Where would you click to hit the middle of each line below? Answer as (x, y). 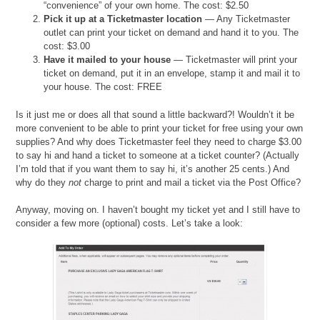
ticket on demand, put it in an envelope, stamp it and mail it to (172, 74)
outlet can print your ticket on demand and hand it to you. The (171, 33)
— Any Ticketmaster (246, 19)
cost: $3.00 (67, 46)
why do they (42, 182)
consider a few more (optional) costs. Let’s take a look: (130, 224)
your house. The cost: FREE (103, 87)
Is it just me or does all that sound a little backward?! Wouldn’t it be (155, 114)
